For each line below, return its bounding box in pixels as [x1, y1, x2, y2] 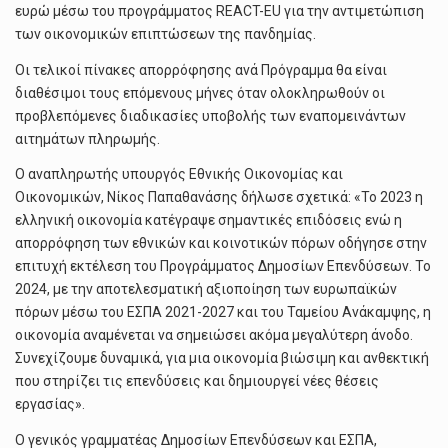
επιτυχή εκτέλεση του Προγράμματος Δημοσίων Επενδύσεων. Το [15, 258, 431, 275]
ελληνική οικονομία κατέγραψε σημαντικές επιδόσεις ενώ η [15, 212, 402, 229]
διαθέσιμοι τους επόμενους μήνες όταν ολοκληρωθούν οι [15, 84, 385, 101]
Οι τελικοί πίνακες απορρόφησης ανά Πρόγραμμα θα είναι [15, 61, 387, 78]
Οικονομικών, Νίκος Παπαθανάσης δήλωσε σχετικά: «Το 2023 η [15, 189, 423, 206]
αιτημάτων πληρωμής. [15, 130, 160, 147]
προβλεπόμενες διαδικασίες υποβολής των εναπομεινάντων [15, 107, 406, 124]
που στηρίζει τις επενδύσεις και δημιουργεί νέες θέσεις [15, 373, 379, 390]
